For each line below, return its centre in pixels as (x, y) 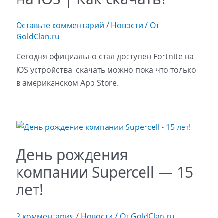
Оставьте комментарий (60, 26)
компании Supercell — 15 (104, 172)
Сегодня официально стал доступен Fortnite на (105, 57)
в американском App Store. (67, 83)
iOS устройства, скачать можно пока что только (106, 70)
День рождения (72, 155)
